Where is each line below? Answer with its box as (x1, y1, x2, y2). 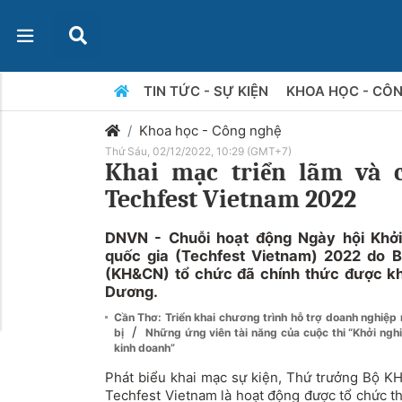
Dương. (105, 283, 158, 301)
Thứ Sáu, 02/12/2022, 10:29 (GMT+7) (105, 144, 292, 158)
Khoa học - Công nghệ (139, 122, 282, 139)
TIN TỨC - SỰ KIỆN (143, 83, 272, 100)
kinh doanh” (114, 341, 175, 354)
